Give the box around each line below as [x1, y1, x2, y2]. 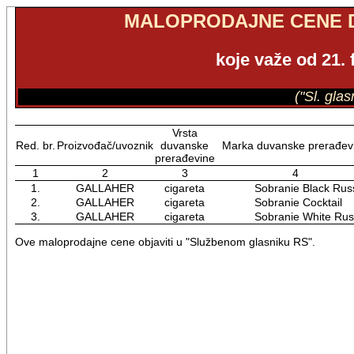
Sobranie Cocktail [216, 196, 342, 209]
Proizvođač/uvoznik [56, 139, 153, 152]
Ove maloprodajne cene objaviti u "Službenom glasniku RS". [14, 235, 315, 249]
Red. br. [15, 139, 55, 152]
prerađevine [154, 152, 215, 164]
